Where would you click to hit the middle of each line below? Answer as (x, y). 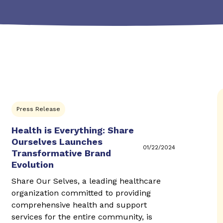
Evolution (32, 165)
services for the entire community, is (82, 217)
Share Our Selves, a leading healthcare (86, 181)
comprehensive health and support (79, 205)
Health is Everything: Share (72, 130)
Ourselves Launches (57, 142)
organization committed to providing (81, 193)
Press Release (38, 109)
